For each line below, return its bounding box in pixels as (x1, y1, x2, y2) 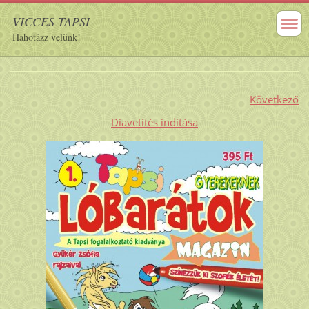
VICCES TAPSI (12, 13, 90, 30)
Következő (249, 92, 299, 106)
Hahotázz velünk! (12, 30, 81, 43)
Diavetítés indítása (111, 114, 198, 129)
